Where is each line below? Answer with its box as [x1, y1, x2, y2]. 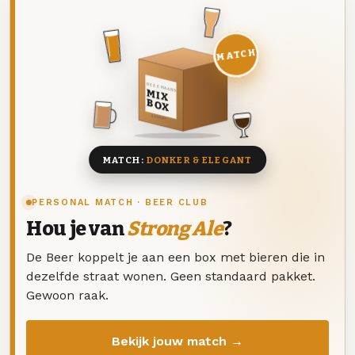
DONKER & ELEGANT [146, 154, 253, 166]
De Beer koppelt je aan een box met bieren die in [26, 249, 325, 265]
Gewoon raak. [26, 287, 109, 303]
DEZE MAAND [145, 81, 177, 94]
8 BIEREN [151, 113, 166, 121]
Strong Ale [126, 217, 223, 242]
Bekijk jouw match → [112, 333, 243, 349]
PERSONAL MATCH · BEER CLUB [32, 197, 208, 208]
